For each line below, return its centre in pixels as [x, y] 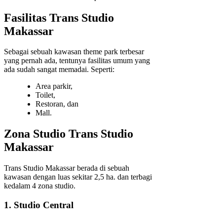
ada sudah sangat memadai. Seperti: [59, 70]
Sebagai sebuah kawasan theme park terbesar [74, 52]
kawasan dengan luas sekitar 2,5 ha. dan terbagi [78, 177]
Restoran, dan [57, 104]
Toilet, [45, 95]
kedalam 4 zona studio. [40, 186]
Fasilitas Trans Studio [59, 18]
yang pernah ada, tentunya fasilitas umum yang [77, 61]
